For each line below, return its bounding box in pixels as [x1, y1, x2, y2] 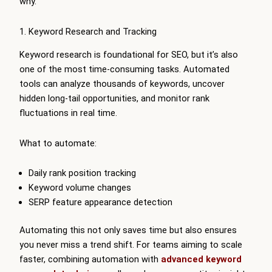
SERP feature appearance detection [28, 197, 172, 208]
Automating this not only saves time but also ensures [19, 224, 237, 236]
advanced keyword [161, 253, 242, 265]
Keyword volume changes [28, 182, 131, 194]
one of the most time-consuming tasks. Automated [19, 64, 229, 75]
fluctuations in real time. [19, 107, 117, 119]
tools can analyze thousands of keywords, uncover [19, 78, 225, 90]
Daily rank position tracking [28, 168, 136, 179]
